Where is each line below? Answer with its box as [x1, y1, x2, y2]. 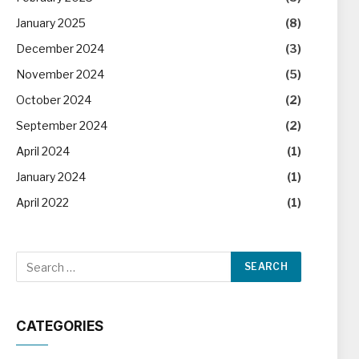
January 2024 [16, 170, 86, 184]
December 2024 [16, 42, 104, 55]
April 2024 [16, 144, 70, 158]
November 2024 [16, 67, 104, 81]
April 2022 [16, 196, 69, 209]
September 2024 [16, 119, 107, 132]
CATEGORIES [16, 318, 103, 334]
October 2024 [16, 93, 91, 107]
